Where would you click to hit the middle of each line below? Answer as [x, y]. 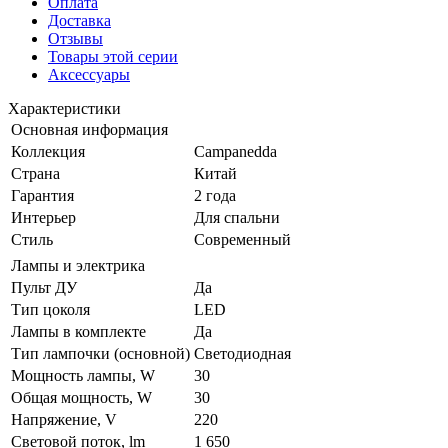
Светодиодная [242, 353]
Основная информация [89, 129]
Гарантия [42, 195]
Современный [242, 239]
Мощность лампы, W [83, 375]
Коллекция [48, 151]
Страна [35, 173]
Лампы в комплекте [78, 331]
